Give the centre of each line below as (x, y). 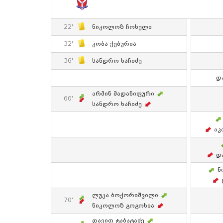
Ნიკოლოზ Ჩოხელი (122, 27)
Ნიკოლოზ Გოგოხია (123, 206)
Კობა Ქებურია (114, 44)
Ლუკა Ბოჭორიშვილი (125, 196)
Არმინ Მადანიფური (123, 94)
